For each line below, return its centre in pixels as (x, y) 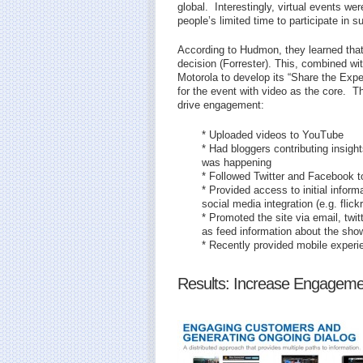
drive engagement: (221, 105)
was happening (237, 162)
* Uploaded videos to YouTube (273, 135)
